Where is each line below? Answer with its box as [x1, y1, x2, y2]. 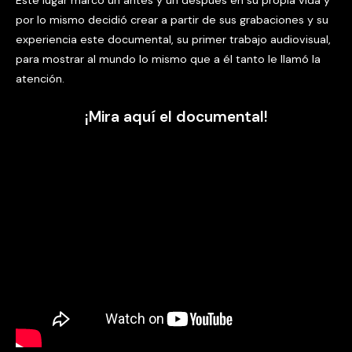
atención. [16, 71, 64, 86]
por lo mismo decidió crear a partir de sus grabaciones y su [16, 13, 328, 27]
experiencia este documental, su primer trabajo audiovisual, [16, 32, 331, 47]
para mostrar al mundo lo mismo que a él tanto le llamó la [16, 52, 321, 67]
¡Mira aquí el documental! [84, 106, 268, 126]
